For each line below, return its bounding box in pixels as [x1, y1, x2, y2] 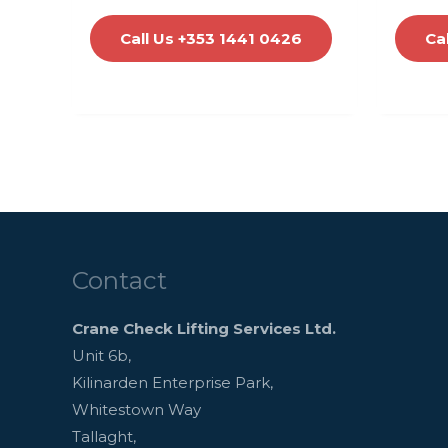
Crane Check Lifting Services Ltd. [72, 318, 336, 338]
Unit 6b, [72, 345, 131, 365]
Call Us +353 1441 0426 [120, 28, 302, 48]
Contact [72, 264, 167, 295]
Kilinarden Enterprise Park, [72, 372, 273, 392]
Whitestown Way [72, 399, 201, 419]
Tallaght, [72, 426, 136, 446]
